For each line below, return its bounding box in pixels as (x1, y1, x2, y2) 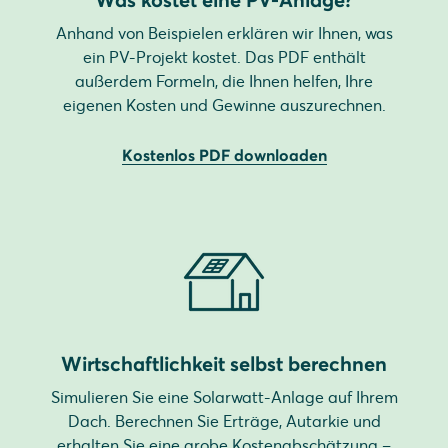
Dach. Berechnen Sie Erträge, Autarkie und (67, 411, 381, 432)
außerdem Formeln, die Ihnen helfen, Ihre (75, 71, 373, 92)
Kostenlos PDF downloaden (121, 145, 327, 166)
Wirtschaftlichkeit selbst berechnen (61, 351, 387, 377)
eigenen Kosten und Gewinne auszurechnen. (62, 95, 386, 116)
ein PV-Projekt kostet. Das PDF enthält (82, 47, 366, 68)
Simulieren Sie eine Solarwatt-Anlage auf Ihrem (50, 387, 398, 408)
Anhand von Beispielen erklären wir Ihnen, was (55, 23, 393, 44)
